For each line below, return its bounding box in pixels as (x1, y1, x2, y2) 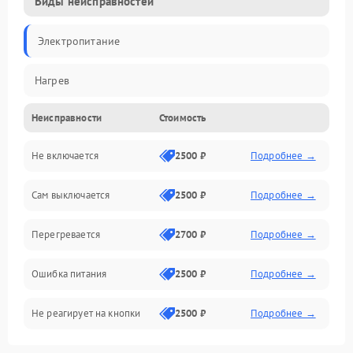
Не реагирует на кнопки (32, 307, 141, 321)
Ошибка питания (32, 267, 107, 281)
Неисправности (32, 111, 102, 125)
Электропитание (38, 34, 121, 49)
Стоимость (159, 111, 206, 125)
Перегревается (32, 228, 100, 242)
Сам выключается (32, 188, 110, 203)
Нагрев (35, 73, 69, 88)
